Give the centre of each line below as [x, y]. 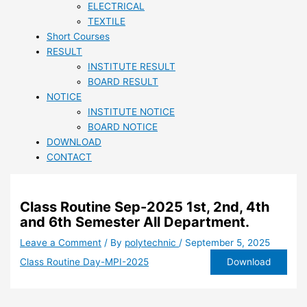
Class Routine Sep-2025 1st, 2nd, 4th [145, 207]
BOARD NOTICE [123, 126]
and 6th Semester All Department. [135, 222]
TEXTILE [107, 21]
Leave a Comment [61, 242]
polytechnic [152, 242]
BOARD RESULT [123, 81]
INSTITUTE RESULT [132, 66]
